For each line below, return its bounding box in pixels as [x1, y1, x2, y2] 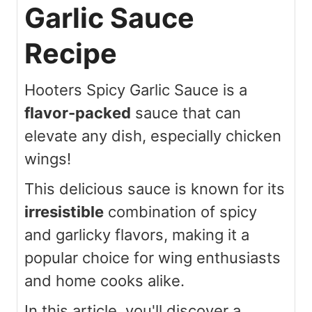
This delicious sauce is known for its [24, 179, 285, 198]
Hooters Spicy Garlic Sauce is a [24, 80, 247, 99]
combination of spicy [104, 202, 257, 221]
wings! [24, 149, 71, 168]
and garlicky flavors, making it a [24, 225, 249, 244]
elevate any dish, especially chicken [24, 126, 281, 145]
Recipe [24, 36, 117, 70]
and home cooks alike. [24, 271, 185, 290]
